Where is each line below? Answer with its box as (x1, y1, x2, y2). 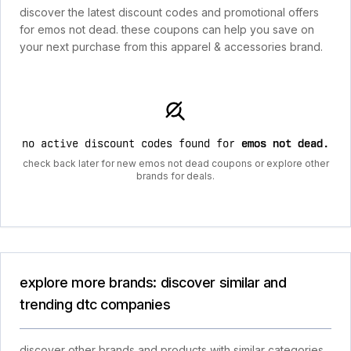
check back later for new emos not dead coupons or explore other (22, 157, 329, 169)
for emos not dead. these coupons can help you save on (20, 23, 314, 36)
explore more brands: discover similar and (20, 274, 287, 291)
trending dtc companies (20, 296, 171, 313)
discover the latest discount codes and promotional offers (20, 5, 319, 19)
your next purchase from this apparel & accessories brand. (20, 40, 323, 53)
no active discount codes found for (22, 137, 241, 150)
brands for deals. (136, 170, 215, 182)
